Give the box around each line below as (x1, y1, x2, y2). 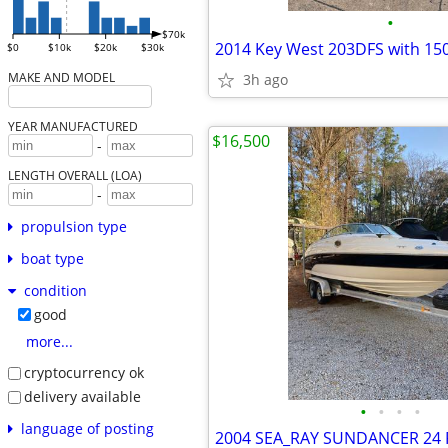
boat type (20, 249, 84, 269)
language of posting (20, 418, 154, 438)
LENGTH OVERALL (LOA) (7, 167, 142, 184)
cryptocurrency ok (23, 363, 144, 383)
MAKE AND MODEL (7, 69, 115, 86)
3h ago (243, 70, 288, 89)
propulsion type (20, 217, 127, 237)
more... (25, 332, 73, 352)
